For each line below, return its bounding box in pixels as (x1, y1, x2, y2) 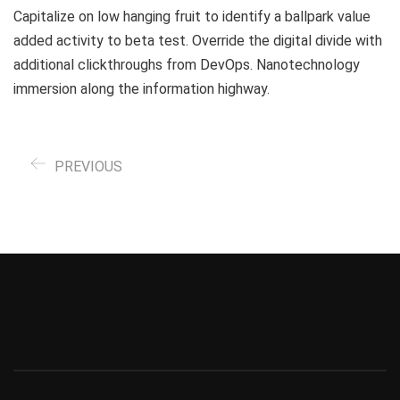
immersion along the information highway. (13, 79, 270, 97)
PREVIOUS (54, 157, 122, 175)
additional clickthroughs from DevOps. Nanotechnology (13, 55, 360, 73)
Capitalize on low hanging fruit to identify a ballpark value (13, 7, 371, 25)
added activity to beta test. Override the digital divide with (13, 31, 382, 49)
